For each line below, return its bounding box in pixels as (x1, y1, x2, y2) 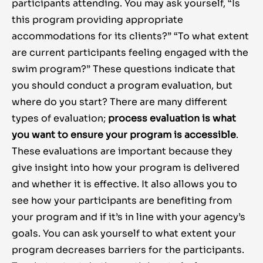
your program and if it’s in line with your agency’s (12, 211, 245, 224)
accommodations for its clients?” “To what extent (12, 30, 249, 43)
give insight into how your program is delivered (12, 161, 240, 174)
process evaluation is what (108, 112, 236, 125)
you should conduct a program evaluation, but (12, 79, 232, 92)
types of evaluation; (12, 112, 108, 125)
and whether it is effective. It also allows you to (12, 178, 237, 191)
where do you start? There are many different (12, 96, 227, 109)
